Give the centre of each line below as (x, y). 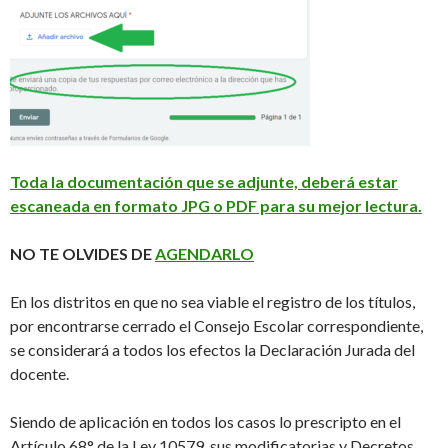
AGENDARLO (204, 254)
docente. (39, 374)
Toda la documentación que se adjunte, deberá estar (204, 182)
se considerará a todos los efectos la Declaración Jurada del (212, 350)
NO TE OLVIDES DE (82, 254)
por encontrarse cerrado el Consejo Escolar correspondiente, (216, 326)
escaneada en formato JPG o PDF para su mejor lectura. (216, 206)
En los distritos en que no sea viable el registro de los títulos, (212, 302)
